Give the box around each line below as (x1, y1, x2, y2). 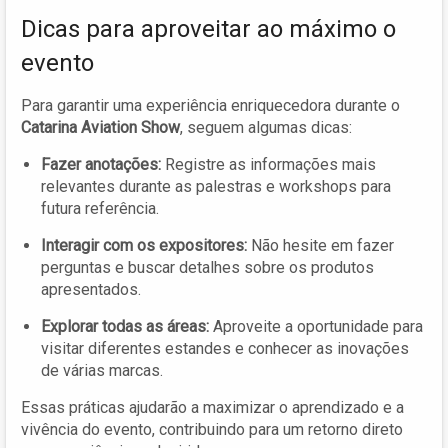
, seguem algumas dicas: (180, 117, 352, 137)
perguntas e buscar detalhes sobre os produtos (41, 257, 374, 277)
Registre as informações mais (161, 154, 376, 174)
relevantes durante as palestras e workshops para (41, 176, 391, 196)
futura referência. (41, 198, 159, 218)
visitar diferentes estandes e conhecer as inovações (41, 338, 409, 358)
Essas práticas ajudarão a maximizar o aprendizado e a (21, 397, 404, 417)
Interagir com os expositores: (41, 235, 247, 255)
